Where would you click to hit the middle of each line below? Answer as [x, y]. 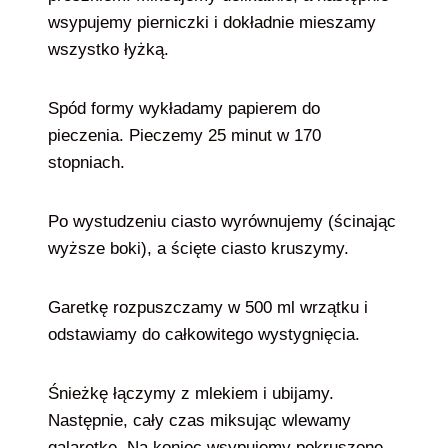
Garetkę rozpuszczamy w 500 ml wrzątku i [208, 307]
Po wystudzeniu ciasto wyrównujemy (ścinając [222, 221]
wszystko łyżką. [111, 49]
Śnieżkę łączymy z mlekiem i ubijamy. [191, 393]
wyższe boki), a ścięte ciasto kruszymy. [201, 248]
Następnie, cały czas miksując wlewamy [199, 420]
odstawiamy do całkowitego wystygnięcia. [206, 334]
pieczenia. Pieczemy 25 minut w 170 [184, 135]
